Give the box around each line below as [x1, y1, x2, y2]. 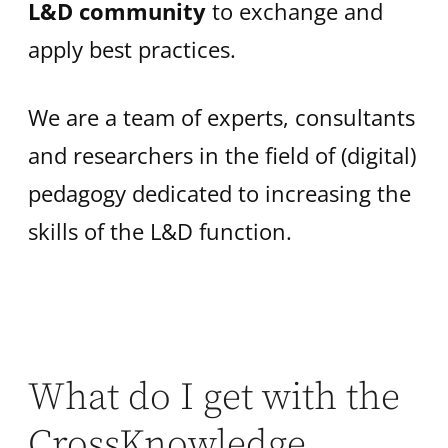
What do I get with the [28, 373, 400, 422]
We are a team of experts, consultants [28, 101, 415, 132]
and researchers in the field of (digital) [28, 139, 416, 170]
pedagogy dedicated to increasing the [28, 177, 411, 208]
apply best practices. [28, 33, 242, 64]
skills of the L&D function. [28, 215, 292, 246]
